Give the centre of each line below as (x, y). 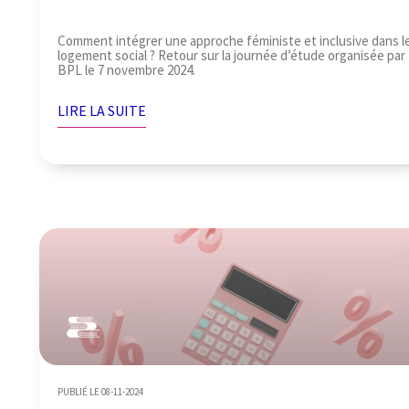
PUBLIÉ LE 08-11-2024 (101, 391)
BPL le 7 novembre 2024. (127, 69)
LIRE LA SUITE (102, 110)
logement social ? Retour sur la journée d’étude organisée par (232, 55)
